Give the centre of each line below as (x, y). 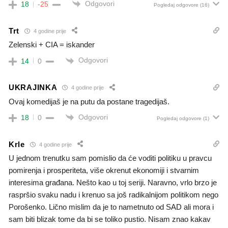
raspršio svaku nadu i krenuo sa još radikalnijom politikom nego (113, 195)
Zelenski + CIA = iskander (52, 45)
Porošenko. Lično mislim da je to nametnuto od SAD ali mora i (111, 207)
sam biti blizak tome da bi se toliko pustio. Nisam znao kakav (110, 219)
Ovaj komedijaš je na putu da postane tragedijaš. (89, 101)
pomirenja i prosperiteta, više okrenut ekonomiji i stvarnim (104, 170)
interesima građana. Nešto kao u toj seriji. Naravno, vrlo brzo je (113, 183)
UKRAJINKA (33, 88)
